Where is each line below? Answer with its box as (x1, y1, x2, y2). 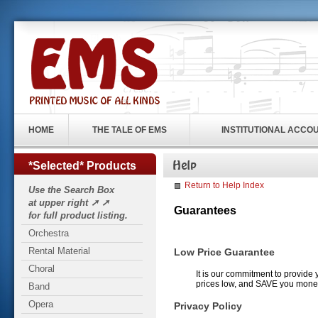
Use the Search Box (28, 185, 114, 195)
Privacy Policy (174, 300, 242, 312)
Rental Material (28, 246, 90, 256)
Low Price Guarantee (174, 246, 275, 258)
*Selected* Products (28, 160, 136, 172)
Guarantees (174, 204, 236, 216)
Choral (28, 263, 55, 274)
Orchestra (28, 228, 69, 238)
